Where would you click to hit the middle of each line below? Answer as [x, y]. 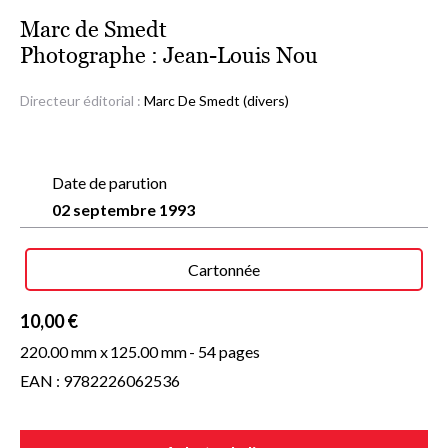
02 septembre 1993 [123, 209]
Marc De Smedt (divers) [216, 100]
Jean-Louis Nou [240, 55]
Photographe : [91, 55]
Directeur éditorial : [82, 100]
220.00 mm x [64, 351]
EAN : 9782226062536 [100, 380]
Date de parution [109, 182]
